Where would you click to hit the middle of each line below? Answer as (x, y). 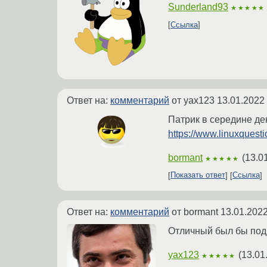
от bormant (195, 212)
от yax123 (193, 100)
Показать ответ (198, 175)
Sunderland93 (198, 7)
